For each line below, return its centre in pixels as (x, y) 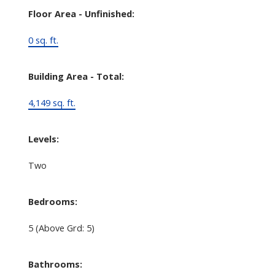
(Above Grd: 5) (65, 227)
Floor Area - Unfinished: (81, 13)
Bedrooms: (52, 201)
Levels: (43, 138)
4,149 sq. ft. (52, 102)
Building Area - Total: (76, 76)
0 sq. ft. (43, 40)
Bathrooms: (55, 264)
